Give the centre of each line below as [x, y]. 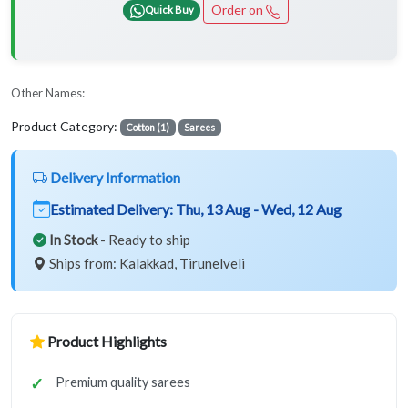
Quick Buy [169, 9]
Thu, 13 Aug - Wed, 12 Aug [259, 209]
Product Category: [66, 127]
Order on [238, 10]
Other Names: [48, 93]
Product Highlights [106, 342]
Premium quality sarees [123, 382]
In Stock [73, 240]
